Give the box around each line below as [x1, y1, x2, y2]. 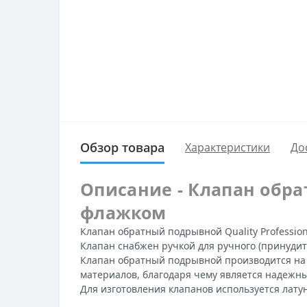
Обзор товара [80, 138, 164, 156]
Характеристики [185, 140, 270, 155]
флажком [80, 200, 167, 224]
